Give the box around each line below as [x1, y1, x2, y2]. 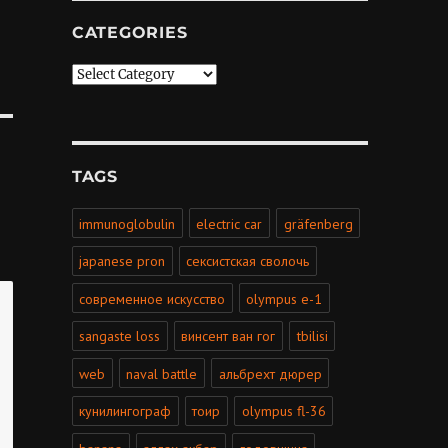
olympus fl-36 [241, 402, 326, 421]
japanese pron [79, 252, 166, 271]
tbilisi [296, 327, 328, 346]
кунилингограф [79, 402, 172, 421]
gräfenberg [283, 214, 353, 233]
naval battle [126, 364, 198, 383]
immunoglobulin [79, 214, 176, 233]
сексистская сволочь [186, 252, 310, 271]
